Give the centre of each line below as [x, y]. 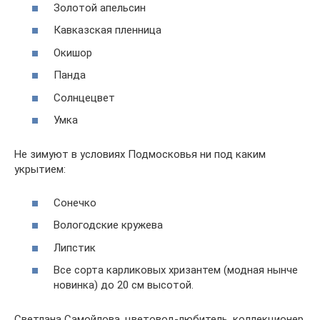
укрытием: [40, 170]
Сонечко [75, 202]
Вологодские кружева [108, 225]
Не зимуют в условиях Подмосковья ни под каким [140, 155]
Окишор [73, 52]
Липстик [75, 247]
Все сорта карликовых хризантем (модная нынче [176, 270]
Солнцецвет [84, 97]
